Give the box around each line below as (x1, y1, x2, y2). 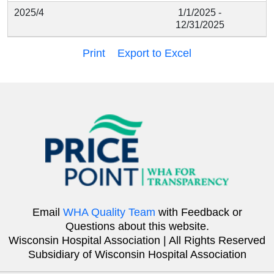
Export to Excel (117, 47, 191, 59)
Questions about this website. (65, 220, 209, 232)
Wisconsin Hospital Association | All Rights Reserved (9, 234, 265, 246)
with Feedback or (155, 206, 242, 218)
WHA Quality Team (62, 206, 155, 218)
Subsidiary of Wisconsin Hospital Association (28, 248, 246, 261)
